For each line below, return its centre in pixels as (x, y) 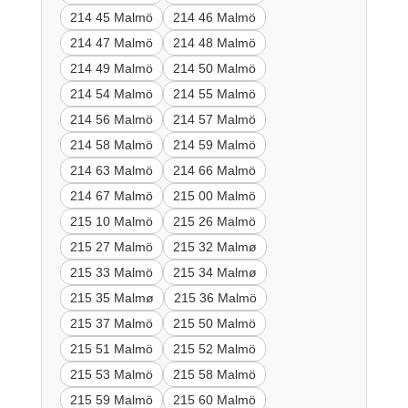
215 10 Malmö (111, 221)
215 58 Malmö (214, 374)
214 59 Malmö (214, 144)
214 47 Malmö (111, 42)
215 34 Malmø (214, 272)
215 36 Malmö (215, 297)
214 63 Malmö (111, 170)
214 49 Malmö (111, 68)
